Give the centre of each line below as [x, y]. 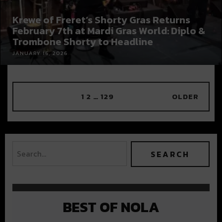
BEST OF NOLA [111, 207]
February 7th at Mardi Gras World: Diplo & [109, 30]
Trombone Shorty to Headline [83, 41]
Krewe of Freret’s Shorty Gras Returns [101, 20]
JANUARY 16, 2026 [40, 53]
